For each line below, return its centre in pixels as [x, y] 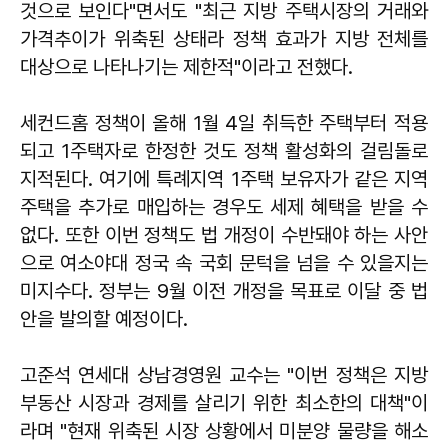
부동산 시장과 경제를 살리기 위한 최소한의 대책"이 [224, 402]
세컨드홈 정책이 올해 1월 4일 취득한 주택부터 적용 [224, 122]
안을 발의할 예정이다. [104, 318]
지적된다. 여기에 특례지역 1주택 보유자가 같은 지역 [224, 178]
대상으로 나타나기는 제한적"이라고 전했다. [189, 66]
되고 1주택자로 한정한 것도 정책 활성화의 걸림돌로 [224, 150]
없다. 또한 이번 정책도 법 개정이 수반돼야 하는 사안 [224, 234]
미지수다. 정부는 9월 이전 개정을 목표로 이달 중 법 [224, 290]
